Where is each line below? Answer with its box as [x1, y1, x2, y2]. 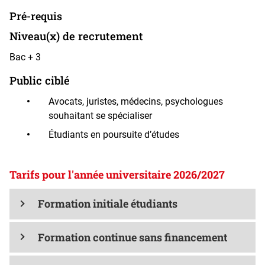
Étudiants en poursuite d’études [48, 128, 179, 140]
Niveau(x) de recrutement [9, 29, 143, 44]
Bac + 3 [9, 51, 41, 63]
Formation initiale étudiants [37, 196, 177, 211]
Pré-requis [9, 8, 62, 23]
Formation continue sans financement [37, 230, 227, 244]
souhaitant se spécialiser [48, 109, 152, 121]
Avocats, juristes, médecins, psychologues [48, 95, 223, 107]
